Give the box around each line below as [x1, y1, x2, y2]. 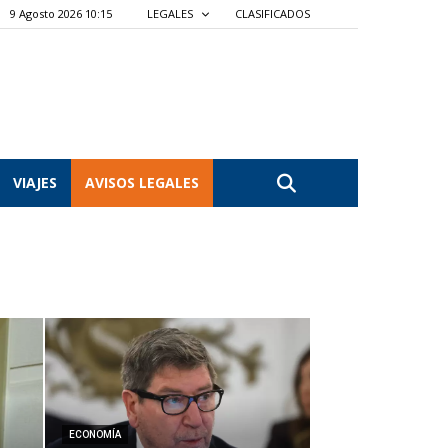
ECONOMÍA [68, 429, 121, 440]
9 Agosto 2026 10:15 [10, 6, 112, 21]
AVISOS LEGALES [85, 173, 199, 192]
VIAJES [13, 173, 57, 192]
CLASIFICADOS [235, 6, 310, 21]
